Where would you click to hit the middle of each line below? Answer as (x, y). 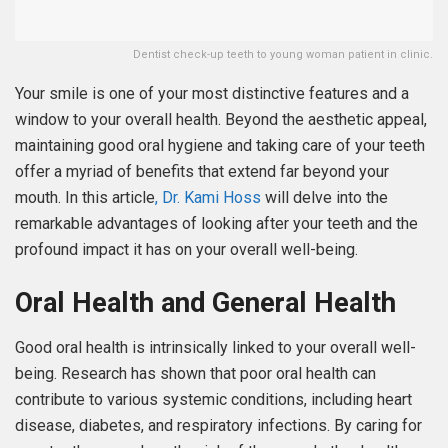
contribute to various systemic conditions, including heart (213, 400)
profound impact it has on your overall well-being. (186, 249)
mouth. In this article (85, 197)
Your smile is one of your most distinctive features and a (212, 93)
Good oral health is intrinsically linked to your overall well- (215, 348)
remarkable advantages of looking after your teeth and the (216, 223)
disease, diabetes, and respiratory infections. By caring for (218, 426)
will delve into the (324, 197)
